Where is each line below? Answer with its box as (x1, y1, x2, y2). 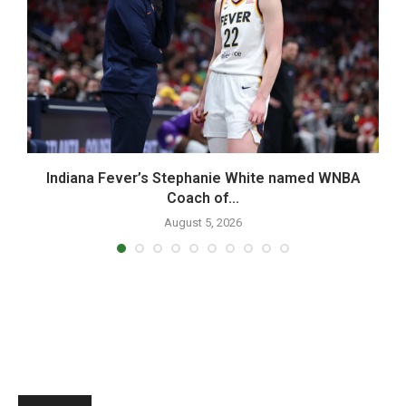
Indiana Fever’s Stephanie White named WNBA (45, 169, 361, 187)
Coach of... (167, 188, 239, 207)
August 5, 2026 (164, 215, 242, 229)
